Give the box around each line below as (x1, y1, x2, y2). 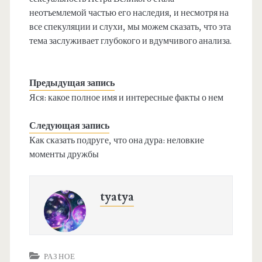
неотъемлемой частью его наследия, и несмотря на (29, 7, 229, 19)
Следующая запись (29, 120, 109, 132)
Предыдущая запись (29, 77, 115, 89)
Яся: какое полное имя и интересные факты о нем (29, 92, 223, 104)
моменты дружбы (29, 149, 99, 161)
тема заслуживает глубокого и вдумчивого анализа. (29, 35, 232, 47)
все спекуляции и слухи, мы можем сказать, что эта (29, 21, 231, 33)
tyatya (99, 189, 134, 205)
